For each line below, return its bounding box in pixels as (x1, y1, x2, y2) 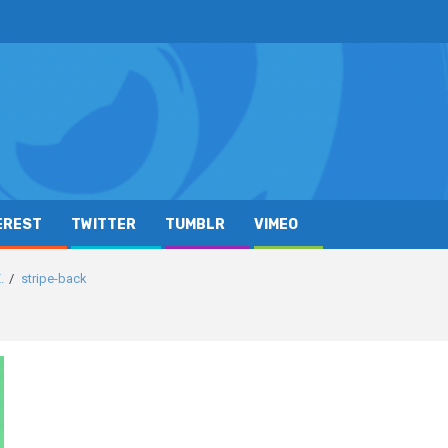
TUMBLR (165, 216, 225, 233)
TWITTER (71, 216, 136, 233)
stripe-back (21, 271, 87, 287)
